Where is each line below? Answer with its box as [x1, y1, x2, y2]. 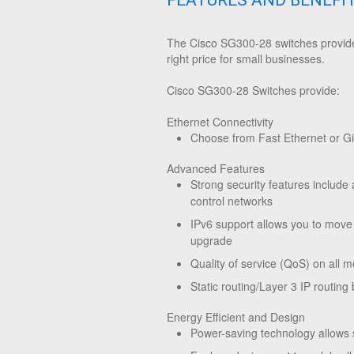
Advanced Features [167, 160, 265, 176]
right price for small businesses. [167, 51, 325, 66]
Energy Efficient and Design [167, 309, 305, 325]
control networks [190, 193, 273, 209]
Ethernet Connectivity [167, 114, 273, 130]
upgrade [190, 232, 232, 248]
